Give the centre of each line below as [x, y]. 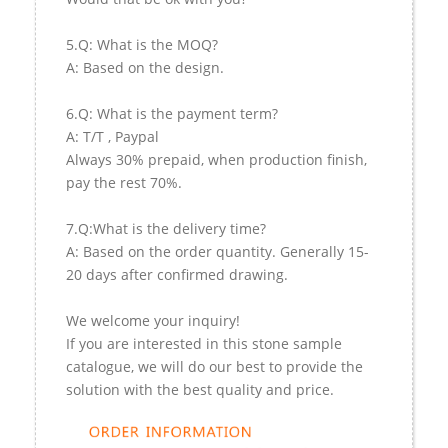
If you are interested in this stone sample [204, 343]
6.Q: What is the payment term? [172, 113]
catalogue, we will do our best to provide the [214, 366]
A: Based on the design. [145, 67]
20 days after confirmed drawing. [177, 274]
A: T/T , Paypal [112, 136]
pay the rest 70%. [124, 182]
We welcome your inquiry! [153, 320]
